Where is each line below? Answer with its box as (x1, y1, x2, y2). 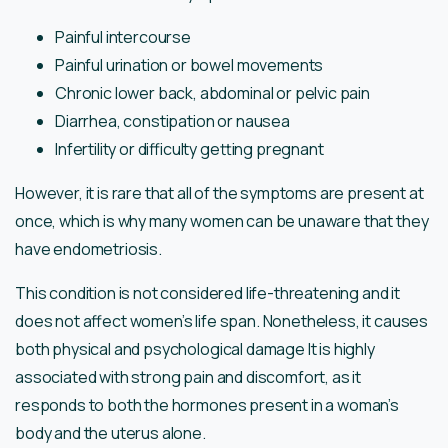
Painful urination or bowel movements (55, 54, 324, 77)
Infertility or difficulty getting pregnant (55, 138, 324, 161)
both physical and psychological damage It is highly (15, 338, 375, 361)
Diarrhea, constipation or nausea (55, 110, 290, 133)
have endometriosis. (15, 238, 162, 261)
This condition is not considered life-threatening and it (15, 282, 401, 305)
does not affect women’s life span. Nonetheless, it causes (15, 310, 429, 333)
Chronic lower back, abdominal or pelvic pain (55, 82, 370, 105)
